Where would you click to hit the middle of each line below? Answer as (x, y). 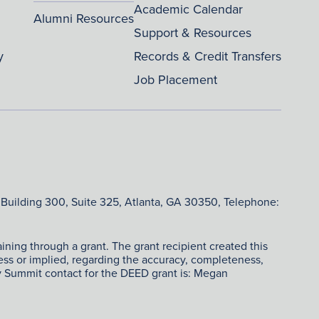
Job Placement (176, 79)
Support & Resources (193, 32)
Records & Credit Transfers (208, 56)
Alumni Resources (84, 18)
